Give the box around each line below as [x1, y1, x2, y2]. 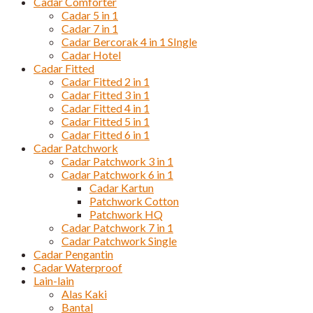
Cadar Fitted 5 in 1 [61, 115, 150, 129]
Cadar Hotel [61, 48, 121, 62]
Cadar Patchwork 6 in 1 [61, 168, 173, 182]
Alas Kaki [61, 287, 107, 301]
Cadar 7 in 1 [61, 22, 118, 36]
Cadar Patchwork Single [61, 234, 177, 248]
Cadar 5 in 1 [61, 8, 118, 22]
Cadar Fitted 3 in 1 [61, 88, 150, 102]
